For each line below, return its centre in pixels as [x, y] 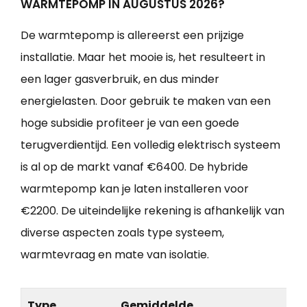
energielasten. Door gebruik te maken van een [146, 101]
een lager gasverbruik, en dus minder [120, 79]
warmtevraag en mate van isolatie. [115, 254]
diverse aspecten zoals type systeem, [122, 232]
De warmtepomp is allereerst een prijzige [132, 35]
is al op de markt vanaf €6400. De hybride [134, 167]
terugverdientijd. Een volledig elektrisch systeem [150, 145]
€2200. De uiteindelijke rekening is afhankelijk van [152, 210]
